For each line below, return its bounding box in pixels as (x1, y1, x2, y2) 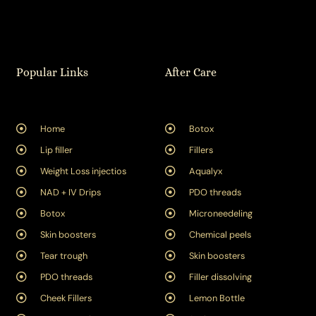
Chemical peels (188, 228, 251, 241)
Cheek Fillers (39, 291, 92, 304)
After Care (165, 66, 217, 80)
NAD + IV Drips (39, 186, 101, 198)
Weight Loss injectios (39, 164, 126, 177)
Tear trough (39, 249, 87, 262)
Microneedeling (188, 207, 253, 219)
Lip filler (39, 143, 73, 156)
